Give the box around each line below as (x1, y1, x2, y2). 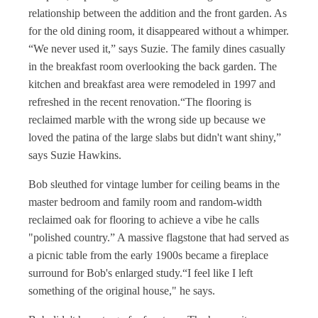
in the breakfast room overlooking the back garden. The (28, 60, 277, 72)
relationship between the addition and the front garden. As (28, 7, 287, 19)
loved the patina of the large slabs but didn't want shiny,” (28, 131, 281, 143)
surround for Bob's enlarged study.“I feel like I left (28, 267, 253, 279)
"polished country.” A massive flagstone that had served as (28, 231, 289, 243)
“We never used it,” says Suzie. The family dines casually (28, 43, 285, 55)
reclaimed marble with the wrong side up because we (28, 114, 265, 126)
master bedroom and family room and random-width (28, 196, 262, 208)
